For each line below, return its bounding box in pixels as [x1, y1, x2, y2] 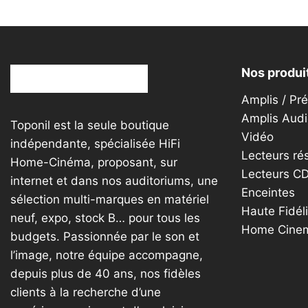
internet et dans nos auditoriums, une [10, 173, 218, 188]
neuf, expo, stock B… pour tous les [10, 210, 200, 225]
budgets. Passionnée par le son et [10, 229, 199, 243]
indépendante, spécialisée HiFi [10, 136, 180, 151]
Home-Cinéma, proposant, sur [10, 155, 177, 169]
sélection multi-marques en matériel [10, 192, 209, 206]
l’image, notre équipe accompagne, [10, 247, 203, 262]
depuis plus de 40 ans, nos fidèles [10, 266, 201, 280]
